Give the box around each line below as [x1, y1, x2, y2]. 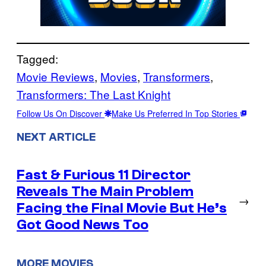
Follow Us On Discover [17, 107, 104, 119]
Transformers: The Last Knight [17, 85, 170, 102]
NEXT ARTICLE [17, 130, 96, 144]
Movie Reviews [17, 68, 94, 84]
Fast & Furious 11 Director [17, 167, 191, 183]
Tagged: [17, 50, 58, 66]
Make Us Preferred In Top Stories [112, 107, 240, 119]
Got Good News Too [17, 217, 148, 233]
